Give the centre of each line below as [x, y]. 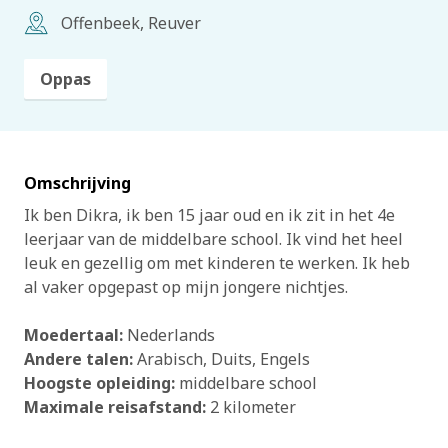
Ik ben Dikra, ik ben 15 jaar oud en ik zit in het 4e [209, 215]
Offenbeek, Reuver [130, 23]
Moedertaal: [73, 335]
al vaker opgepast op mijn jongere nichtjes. [186, 287]
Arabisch [170, 359]
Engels [285, 359]
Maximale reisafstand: [115, 407]
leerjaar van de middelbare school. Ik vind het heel [213, 239]
